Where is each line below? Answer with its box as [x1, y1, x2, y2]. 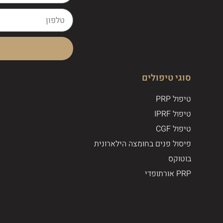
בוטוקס [168, 153, 192, 165]
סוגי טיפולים [142, 71, 192, 85]
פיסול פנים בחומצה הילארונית [94, 138, 192, 150]
